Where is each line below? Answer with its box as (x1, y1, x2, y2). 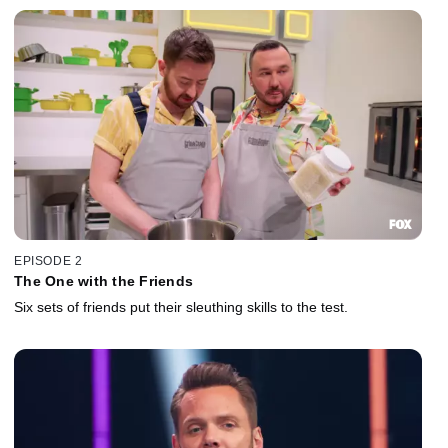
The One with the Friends (14, 273, 193, 290)
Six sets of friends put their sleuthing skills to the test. (14, 299, 348, 316)
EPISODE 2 (14, 254, 83, 269)
